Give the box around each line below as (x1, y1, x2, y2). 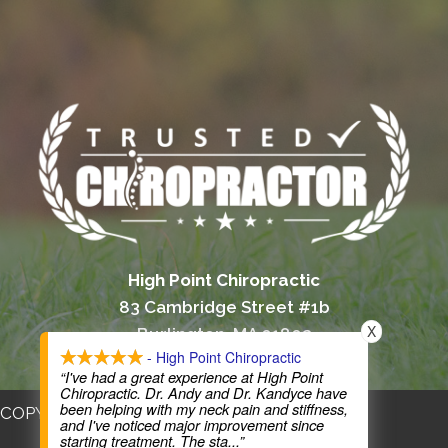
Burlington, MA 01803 (136, 324, 312, 345)
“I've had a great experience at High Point (60, 367, 323, 387)
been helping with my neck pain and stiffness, (60, 399, 348, 419)
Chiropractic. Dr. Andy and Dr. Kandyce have (60, 383, 347, 403)
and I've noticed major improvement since (60, 415, 324, 435)
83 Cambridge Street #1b (118, 297, 330, 318)
